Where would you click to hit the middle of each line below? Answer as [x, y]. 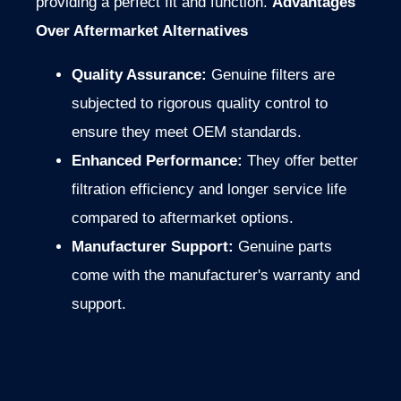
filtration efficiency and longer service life [209, 190]
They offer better [300, 161]
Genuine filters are [271, 75]
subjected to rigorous [144, 104]
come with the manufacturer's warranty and [216, 276]
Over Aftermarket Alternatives [142, 31]
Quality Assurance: [139, 75]
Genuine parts [283, 247]
